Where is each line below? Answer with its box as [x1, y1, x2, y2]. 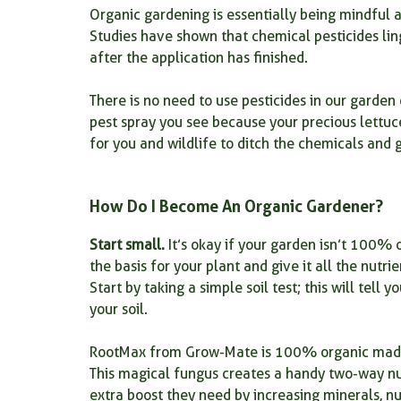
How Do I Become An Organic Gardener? [90, 196, 383, 216]
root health [302, 102, 363, 117]
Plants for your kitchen [36, 102, 161, 117]
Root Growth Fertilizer [247, 30, 371, 46]
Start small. [90, 236, 165, 253]
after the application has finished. [90, 49, 308, 66]
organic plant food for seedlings [36, 30, 211, 46]
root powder [197, 102, 266, 117]
